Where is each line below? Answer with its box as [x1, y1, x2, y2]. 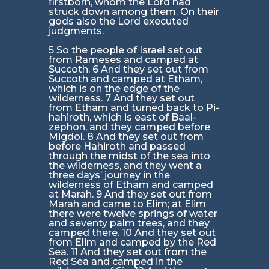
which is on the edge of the [48, 83, 180, 95]
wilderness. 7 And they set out [48, 92, 195, 104]
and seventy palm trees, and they [48, 217, 210, 229]
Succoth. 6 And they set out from [48, 64, 208, 76]
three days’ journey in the [48, 169, 170, 181]
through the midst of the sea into [48, 150, 210, 162]
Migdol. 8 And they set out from [48, 131, 204, 143]
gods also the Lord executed [48, 16, 189, 28]
